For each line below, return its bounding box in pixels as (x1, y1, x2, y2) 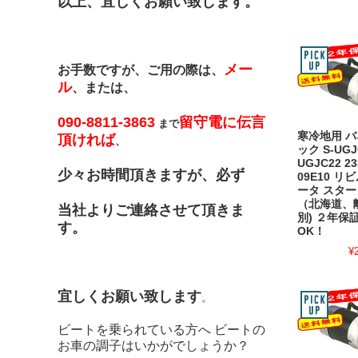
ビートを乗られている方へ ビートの (58, 323, 265, 336)
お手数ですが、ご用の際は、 (58, 63, 224, 77)
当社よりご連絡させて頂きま (58, 202, 245, 218)
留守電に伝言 (179, 114, 265, 130)
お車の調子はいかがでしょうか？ (58, 339, 249, 352)
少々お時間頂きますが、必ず (58, 167, 245, 183)
